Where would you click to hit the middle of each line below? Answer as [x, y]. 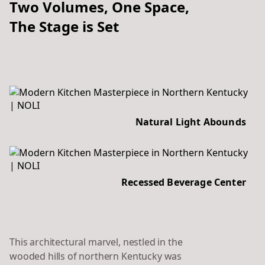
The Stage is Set [64, 26]
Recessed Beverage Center [184, 182]
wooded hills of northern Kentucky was [96, 256]
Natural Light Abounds [190, 122]
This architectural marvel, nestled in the [96, 242]
